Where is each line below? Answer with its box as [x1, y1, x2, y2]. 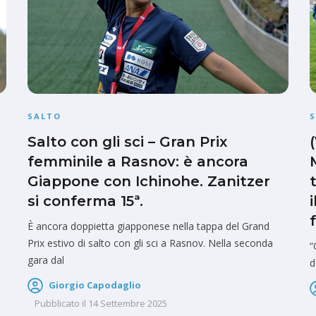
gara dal [28, 253, 64, 267]
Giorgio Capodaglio [49, 279, 141, 292]
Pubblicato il [35, 296, 86, 310]
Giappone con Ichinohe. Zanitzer [28, 173, 270, 190]
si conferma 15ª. [28, 193, 143, 210]
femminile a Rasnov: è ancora [28, 153, 248, 171]
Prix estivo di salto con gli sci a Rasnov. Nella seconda [28, 236, 273, 250]
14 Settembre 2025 [88, 296, 167, 310]
